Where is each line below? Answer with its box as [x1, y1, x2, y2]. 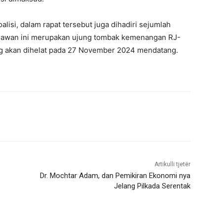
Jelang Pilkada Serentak [113, 182, 190, 191]
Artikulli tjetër [154, 161, 190, 168]
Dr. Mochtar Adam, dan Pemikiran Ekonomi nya [39, 171, 190, 181]
